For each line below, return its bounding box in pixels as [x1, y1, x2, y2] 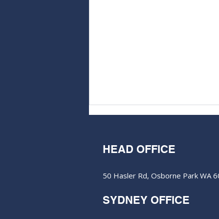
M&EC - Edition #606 [101, 178, 188, 189]
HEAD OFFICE [103, 143, 175, 156]
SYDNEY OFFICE [103, 194, 190, 207]
